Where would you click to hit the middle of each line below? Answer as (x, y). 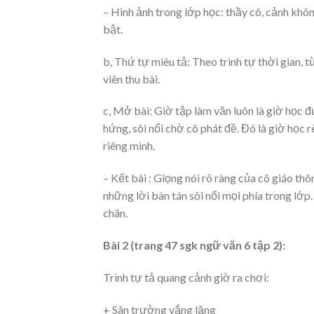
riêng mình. (129, 146)
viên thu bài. (131, 78)
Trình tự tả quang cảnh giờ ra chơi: (186, 277)
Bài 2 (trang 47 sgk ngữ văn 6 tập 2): (194, 245)
